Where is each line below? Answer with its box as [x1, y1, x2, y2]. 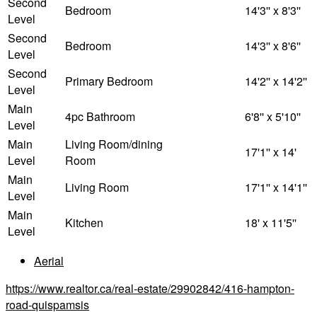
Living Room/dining [65, 136, 163, 153]
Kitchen [65, 214, 103, 231]
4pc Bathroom [65, 108, 135, 125]
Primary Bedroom [65, 73, 153, 90]
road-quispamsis [6, 296, 89, 313]
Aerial [34, 253, 64, 270]
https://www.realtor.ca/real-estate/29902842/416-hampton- [6, 280, 294, 297]
